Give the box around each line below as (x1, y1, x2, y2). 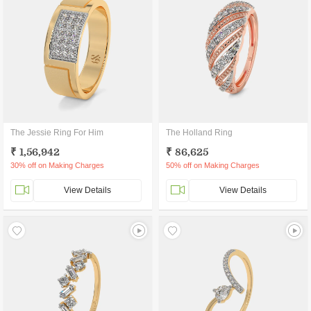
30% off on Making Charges (10, 161, 104, 169)
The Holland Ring (166, 128, 233, 137)
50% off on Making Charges (166, 161, 260, 169)
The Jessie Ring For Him (10, 128, 103, 137)
